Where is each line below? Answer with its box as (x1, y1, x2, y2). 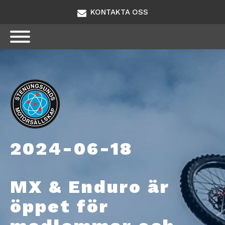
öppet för (10, 196, 109, 217)
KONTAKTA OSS (90, 8, 148, 17)
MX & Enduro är (10, 176, 170, 198)
